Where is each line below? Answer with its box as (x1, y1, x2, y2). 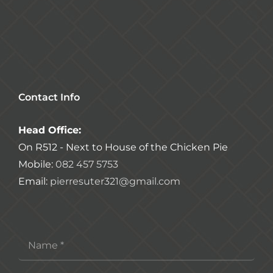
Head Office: (18, 124, 81, 136)
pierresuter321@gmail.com (50, 175, 180, 187)
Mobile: (18, 158, 55, 170)
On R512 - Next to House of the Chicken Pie (18, 141, 228, 153)
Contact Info (18, 91, 80, 103)
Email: (18, 175, 50, 187)
